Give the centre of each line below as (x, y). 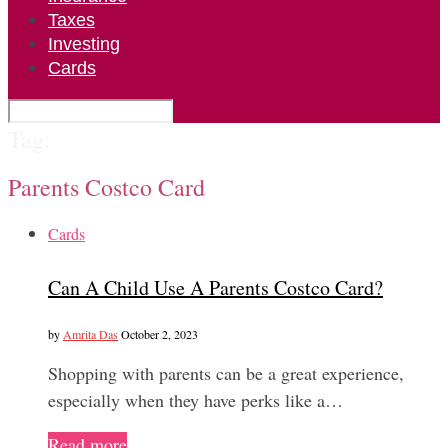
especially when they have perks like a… (195, 399)
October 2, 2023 (159, 333)
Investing (84, 44)
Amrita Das (90, 333)
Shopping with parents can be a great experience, (226, 372)
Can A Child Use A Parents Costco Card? (215, 288)
